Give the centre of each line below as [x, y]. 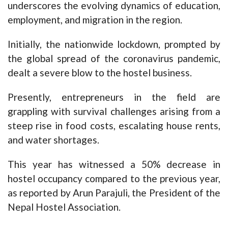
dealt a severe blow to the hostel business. [100, 73]
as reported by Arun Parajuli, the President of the [114, 193]
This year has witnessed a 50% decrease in [114, 164]
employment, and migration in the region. [95, 20]
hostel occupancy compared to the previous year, [114, 179]
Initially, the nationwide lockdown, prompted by [114, 44]
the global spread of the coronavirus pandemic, [114, 59]
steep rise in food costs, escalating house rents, [114, 126]
